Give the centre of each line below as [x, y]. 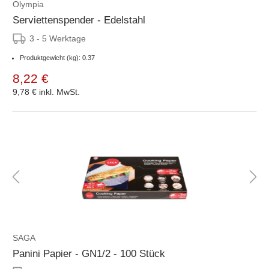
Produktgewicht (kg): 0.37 [57, 57]
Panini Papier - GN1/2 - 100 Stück [89, 253]
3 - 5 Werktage [58, 38]
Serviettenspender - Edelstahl [79, 20]
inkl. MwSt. [59, 92]
